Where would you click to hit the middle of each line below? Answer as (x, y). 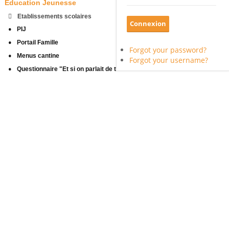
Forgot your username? (169, 60)
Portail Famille (38, 43)
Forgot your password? (168, 50)
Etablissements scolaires (54, 16)
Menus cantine (38, 56)
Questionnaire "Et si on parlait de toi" (71, 69)
